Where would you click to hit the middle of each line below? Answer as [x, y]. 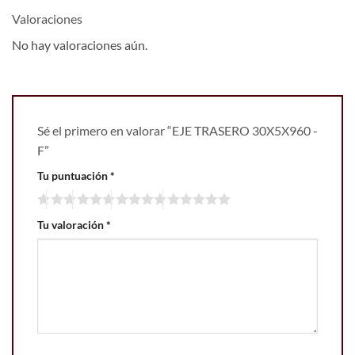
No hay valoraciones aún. [80, 45]
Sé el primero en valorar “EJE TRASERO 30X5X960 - [177, 131]
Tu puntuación [74, 176]
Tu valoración [72, 224]
